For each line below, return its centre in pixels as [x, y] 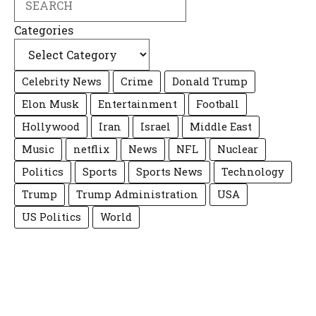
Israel [156, 126]
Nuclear [238, 149]
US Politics [51, 217]
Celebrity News [62, 81]
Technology [253, 171]
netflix [91, 149]
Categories [44, 30]
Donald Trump [210, 81]
